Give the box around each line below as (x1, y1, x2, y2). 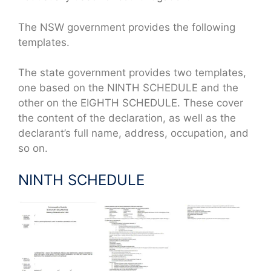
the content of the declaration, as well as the (18, 112, 236, 125)
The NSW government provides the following (18, 21, 235, 33)
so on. (18, 142, 48, 155)
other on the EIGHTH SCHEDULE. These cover (18, 97, 243, 109)
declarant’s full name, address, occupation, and (18, 127, 249, 140)
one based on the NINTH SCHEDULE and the (18, 82, 238, 94)
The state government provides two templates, (18, 67, 246, 79)
